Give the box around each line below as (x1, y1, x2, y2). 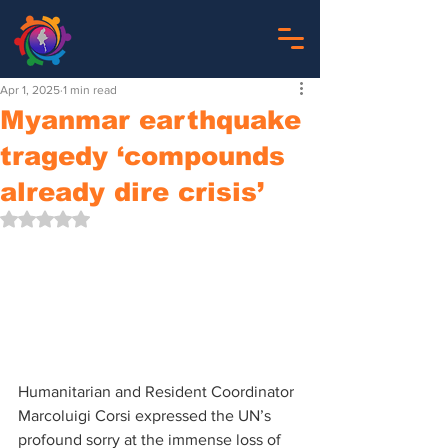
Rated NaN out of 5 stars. (44, 207, 216, 227)
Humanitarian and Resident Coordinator (18, 382, 298, 400)
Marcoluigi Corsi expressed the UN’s (18, 406, 275, 424)
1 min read (63, 83, 117, 97)
